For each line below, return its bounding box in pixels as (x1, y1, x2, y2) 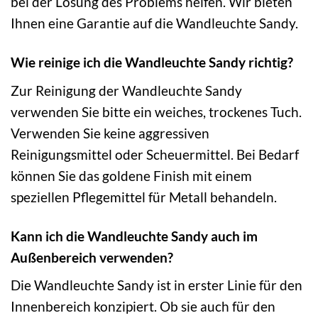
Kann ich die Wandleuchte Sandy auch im (11, 227, 258, 244)
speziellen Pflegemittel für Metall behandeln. (11, 188, 277, 205)
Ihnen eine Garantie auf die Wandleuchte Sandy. (11, 15, 298, 32)
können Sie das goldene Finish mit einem (11, 167, 252, 184)
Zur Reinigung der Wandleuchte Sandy (11, 82, 242, 99)
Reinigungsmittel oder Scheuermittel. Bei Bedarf (11, 146, 299, 163)
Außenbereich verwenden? (11, 248, 173, 265)
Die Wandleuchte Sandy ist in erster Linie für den (11, 277, 302, 294)
